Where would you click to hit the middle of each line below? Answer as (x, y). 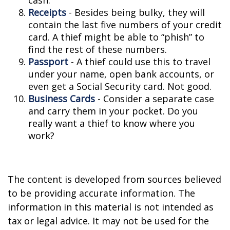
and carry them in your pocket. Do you (113, 111)
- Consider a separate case (155, 99)
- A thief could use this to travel (139, 62)
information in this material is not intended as (111, 207)
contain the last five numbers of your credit (125, 25)
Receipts (47, 12)
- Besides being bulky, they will (136, 12)
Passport (48, 62)
